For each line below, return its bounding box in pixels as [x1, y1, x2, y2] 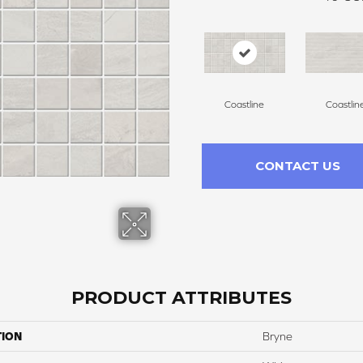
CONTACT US [254, 157, 340, 173]
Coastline [224, 98, 264, 110]
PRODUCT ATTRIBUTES [71, 286, 292, 309]
